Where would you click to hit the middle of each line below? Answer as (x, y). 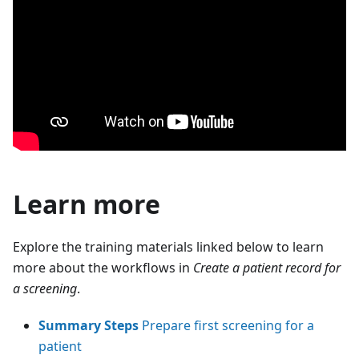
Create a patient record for (267, 267)
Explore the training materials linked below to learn (168, 246)
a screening (45, 288)
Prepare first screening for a (226, 325)
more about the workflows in (103, 267)
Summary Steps (89, 325)
